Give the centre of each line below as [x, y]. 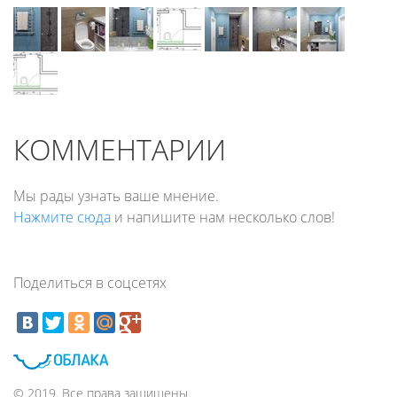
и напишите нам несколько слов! [223, 218]
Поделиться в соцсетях [90, 283]
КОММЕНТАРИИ [120, 150]
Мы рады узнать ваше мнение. [116, 196]
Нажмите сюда [62, 218]
